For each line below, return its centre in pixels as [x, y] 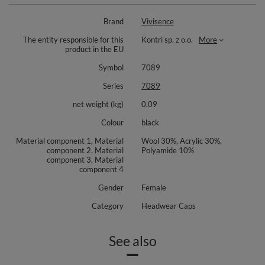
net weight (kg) [98, 104]
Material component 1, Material [70, 140]
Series [113, 85]
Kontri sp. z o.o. [167, 39]
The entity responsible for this [73, 39]
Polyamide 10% [168, 150]
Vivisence [158, 21]
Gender [111, 187]
